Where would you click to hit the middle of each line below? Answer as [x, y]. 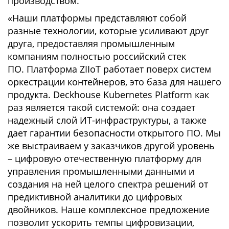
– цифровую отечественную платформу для [105, 158]
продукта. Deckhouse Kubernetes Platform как [108, 95]
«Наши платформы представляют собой [97, 18]
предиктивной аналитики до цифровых [95, 197]
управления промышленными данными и [101, 171]
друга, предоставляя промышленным [91, 43]
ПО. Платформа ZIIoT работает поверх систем [109, 69]
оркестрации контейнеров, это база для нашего [114, 82]
